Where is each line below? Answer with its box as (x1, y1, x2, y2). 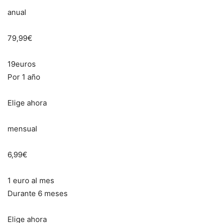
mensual (7, 123, 37, 133)
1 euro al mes (7, 175, 54, 185)
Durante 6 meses (7, 188, 68, 198)
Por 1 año (7, 72, 40, 82)
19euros (7, 59, 36, 69)
